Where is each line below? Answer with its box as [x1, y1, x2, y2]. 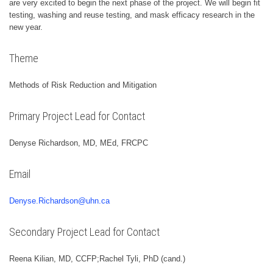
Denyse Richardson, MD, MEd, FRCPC [9, 138, 148, 148]
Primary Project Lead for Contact [9, 110, 145, 123]
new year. [9, 23, 43, 32]
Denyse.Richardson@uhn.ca [9, 196, 110, 206]
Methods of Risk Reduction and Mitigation [9, 80, 157, 90]
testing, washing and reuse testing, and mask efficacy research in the [9, 10, 255, 20]
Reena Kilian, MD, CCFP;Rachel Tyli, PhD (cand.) [9, 254, 185, 264]
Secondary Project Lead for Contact [9, 225, 160, 239]
